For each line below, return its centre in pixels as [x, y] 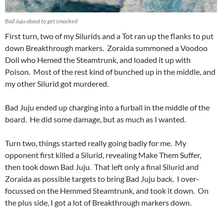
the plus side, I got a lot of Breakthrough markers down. [98, 203]
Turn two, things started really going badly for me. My [96, 143]
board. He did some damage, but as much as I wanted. [95, 119]
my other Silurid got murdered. [57, 84]
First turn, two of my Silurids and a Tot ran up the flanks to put [109, 36]
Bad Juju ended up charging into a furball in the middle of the [107, 108]
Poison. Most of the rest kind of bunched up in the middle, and [110, 72]
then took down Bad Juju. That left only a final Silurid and [102, 167]
